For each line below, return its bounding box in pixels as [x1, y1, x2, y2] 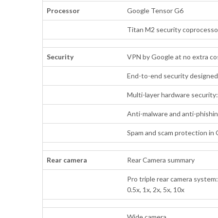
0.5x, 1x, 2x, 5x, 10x [127, 185, 185, 194]
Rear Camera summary [127, 155, 195, 164]
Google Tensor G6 [127, 6, 184, 15]
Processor [47, 6, 80, 15]
